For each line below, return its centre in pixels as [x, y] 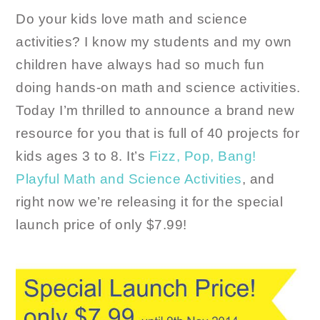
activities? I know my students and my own [154, 42]
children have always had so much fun [140, 65]
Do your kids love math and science [132, 19]
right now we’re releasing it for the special [150, 202]
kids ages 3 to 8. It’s [82, 156]
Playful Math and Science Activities [129, 179]
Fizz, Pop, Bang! [202, 156]
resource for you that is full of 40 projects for [158, 133]
